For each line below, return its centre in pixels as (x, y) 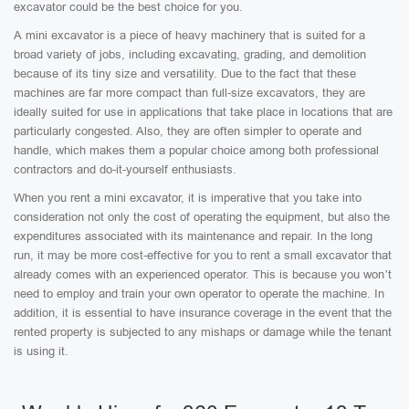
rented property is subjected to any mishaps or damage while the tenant (203, 332)
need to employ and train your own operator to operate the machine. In (199, 294)
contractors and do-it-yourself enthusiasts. (125, 169)
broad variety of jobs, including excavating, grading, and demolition (190, 54)
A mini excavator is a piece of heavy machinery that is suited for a (189, 35)
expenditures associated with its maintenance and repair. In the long (193, 236)
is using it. (41, 351)
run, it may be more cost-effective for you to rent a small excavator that (203, 255)
